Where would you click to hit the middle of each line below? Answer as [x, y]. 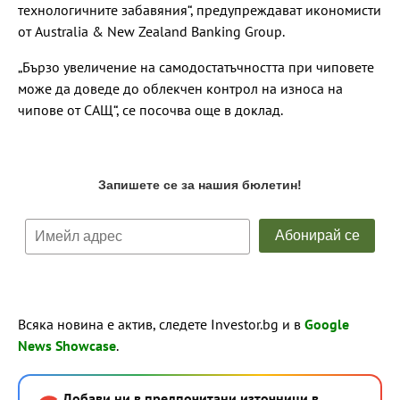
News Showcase [67, 346]
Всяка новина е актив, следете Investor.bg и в [161, 325]
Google [327, 325]
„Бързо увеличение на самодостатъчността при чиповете [196, 67]
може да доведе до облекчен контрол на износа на [180, 89]
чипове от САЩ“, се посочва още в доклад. [150, 110]
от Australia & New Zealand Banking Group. [151, 32]
